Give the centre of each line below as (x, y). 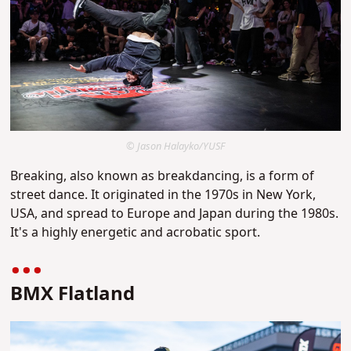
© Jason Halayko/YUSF (175, 146)
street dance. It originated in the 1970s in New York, (163, 195)
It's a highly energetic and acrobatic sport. (136, 232)
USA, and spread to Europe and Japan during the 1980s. (175, 213)
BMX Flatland (73, 294)
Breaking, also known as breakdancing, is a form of (163, 176)
